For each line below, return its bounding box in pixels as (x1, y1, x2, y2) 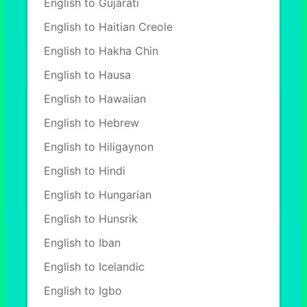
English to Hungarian (44, 188, 151, 201)
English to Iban (44, 236, 121, 249)
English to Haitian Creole (44, 20, 173, 34)
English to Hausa (44, 68, 131, 82)
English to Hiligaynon (44, 140, 153, 153)
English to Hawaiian (44, 92, 146, 106)
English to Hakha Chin (44, 44, 158, 58)
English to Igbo (44, 284, 122, 297)
